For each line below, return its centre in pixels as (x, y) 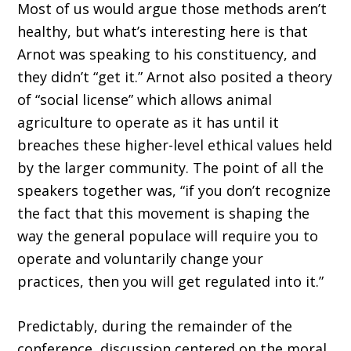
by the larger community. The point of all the (171, 168)
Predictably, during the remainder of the (155, 326)
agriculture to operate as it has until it (148, 123)
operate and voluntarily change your (141, 259)
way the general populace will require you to (168, 236)
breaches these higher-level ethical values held (175, 145)
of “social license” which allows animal (145, 100)
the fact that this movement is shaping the (164, 213)
